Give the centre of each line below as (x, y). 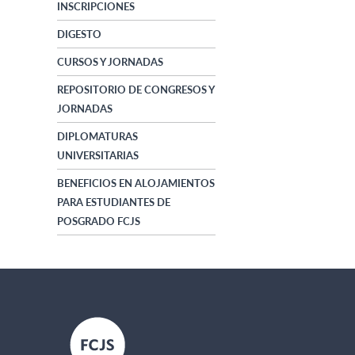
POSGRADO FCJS (99, 221)
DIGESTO (79, 34)
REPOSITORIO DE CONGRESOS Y (136, 90)
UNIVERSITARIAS (98, 156)
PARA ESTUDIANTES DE (114, 202)
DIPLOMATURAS (97, 137)
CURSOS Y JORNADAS (110, 62)
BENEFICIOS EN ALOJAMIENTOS (136, 183)
